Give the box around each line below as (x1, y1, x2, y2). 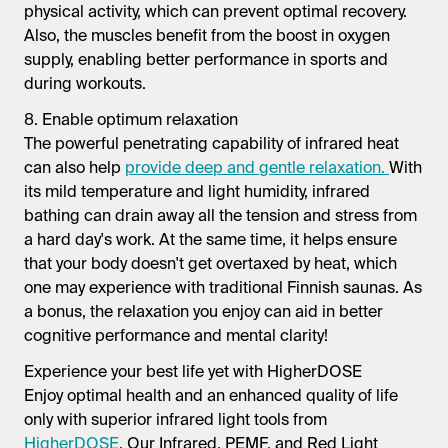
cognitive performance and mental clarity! (24, 324, 328, 346)
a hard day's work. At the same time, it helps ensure (24, 228, 397, 250)
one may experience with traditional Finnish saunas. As (24, 276, 422, 298)
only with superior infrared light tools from (24, 408, 327, 430)
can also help (24, 156, 125, 178)
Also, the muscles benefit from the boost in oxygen (24, 24, 390, 46)
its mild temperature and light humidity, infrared (24, 180, 370, 202)
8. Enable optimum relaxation (24, 108, 238, 130)
